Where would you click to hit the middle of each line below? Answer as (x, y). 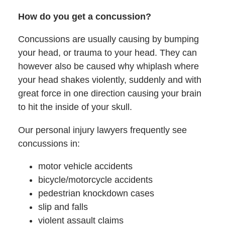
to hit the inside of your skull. (75, 107)
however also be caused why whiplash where (108, 67)
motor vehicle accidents (85, 166)
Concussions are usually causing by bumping (108, 39)
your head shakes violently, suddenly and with (109, 80)
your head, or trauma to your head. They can (107, 53)
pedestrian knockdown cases (96, 193)
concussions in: (49, 143)
